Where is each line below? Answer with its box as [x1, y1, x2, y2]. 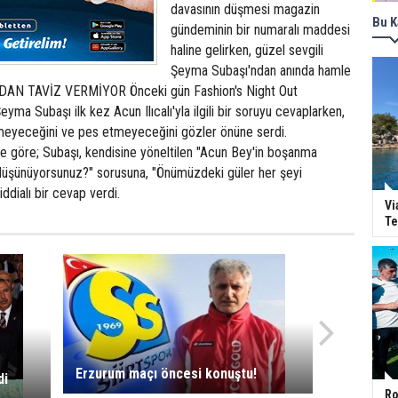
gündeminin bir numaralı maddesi [171, 21, 350, 38]
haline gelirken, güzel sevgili [171, 42, 323, 59]
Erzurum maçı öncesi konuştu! [75, 365, 257, 382]
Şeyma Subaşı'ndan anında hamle [171, 62, 351, 79]
